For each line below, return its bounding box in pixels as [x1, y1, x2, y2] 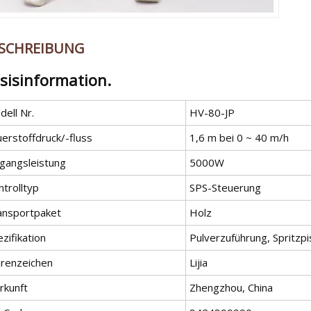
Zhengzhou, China [190, 280, 273, 294]
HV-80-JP [190, 105, 235, 119]
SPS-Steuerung [190, 180, 261, 194]
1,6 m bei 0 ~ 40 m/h [190, 130, 289, 144]
